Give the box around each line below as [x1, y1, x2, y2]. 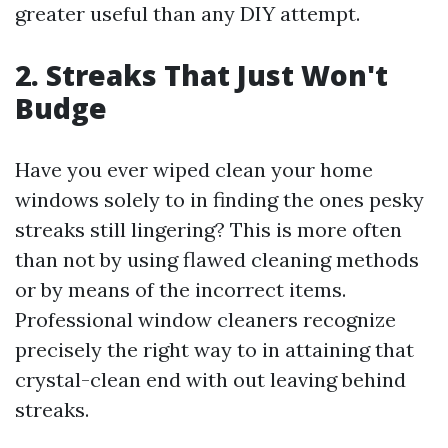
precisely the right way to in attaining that [15, 337, 414, 362]
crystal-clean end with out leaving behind [15, 367, 406, 392]
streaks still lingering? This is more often [15, 217, 402, 242]
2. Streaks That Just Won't [15, 56, 388, 94]
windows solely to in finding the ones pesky [15, 187, 424, 212]
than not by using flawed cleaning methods [15, 247, 419, 272]
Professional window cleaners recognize [15, 307, 396, 332]
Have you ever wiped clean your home [15, 157, 373, 182]
